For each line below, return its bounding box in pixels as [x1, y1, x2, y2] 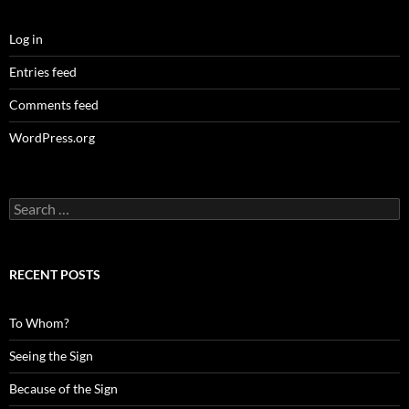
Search [8, 197, 47, 214]
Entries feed [9, 64, 77, 80]
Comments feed [9, 97, 99, 113]
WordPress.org [9, 130, 95, 146]
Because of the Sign [9, 381, 118, 397]
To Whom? [9, 315, 69, 331]
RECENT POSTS [9, 267, 100, 283]
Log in [9, 31, 43, 47]
